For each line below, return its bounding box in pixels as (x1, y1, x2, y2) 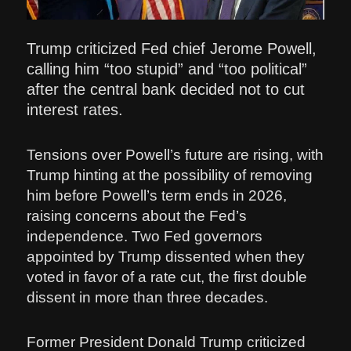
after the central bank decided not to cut (27, 81, 306, 99)
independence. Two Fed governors (27, 228, 263, 245)
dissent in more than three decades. (27, 289, 269, 306)
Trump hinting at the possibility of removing (27, 167, 313, 184)
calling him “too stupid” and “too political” (27, 60, 308, 78)
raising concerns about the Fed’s (27, 208, 248, 225)
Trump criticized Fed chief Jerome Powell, (27, 40, 317, 58)
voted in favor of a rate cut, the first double (27, 269, 308, 286)
